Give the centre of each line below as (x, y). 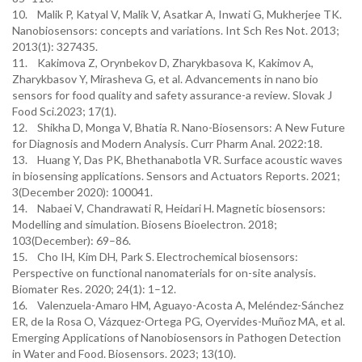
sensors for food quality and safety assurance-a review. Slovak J (172, 95)
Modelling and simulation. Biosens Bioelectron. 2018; (145, 224)
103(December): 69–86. (73, 240)
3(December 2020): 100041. (84, 192)
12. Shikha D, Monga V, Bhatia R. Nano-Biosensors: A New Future (179, 127)
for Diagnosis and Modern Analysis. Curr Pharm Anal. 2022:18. (168, 143)
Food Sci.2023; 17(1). (65, 111)
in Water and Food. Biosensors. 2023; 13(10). (125, 354)
